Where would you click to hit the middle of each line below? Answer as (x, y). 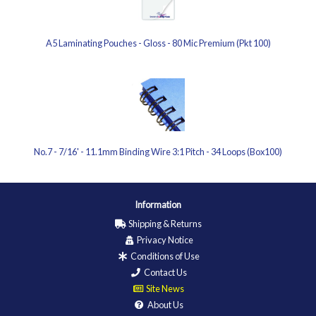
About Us (164, 305)
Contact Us (164, 272)
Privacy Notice (164, 240)
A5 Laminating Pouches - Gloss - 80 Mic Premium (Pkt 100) (158, 43)
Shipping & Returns (164, 224)
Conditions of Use (164, 256)
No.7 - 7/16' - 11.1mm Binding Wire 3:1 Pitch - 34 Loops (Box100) (158, 152)
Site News (164, 288)
